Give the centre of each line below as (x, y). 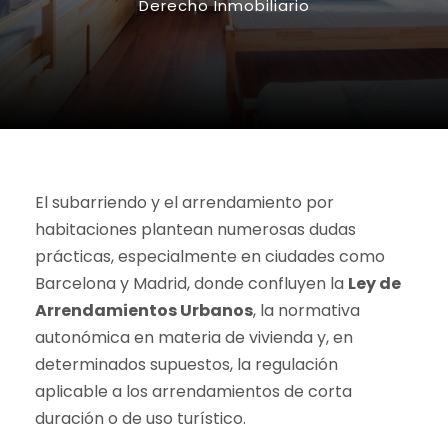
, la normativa (306, 310)
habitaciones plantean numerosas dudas (195, 229)
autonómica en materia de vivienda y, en (194, 337)
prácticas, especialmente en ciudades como (210, 256)
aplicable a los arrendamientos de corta (193, 391)
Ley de (374, 283)
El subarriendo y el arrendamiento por (184, 202)
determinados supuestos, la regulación (186, 364)
